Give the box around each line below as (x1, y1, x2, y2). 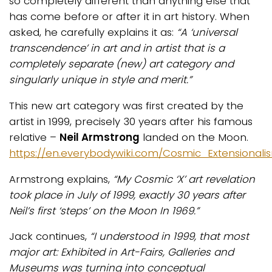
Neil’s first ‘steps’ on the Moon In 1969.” (9, 203, 199, 218)
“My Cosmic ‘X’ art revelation (113, 171, 255, 186)
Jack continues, (9, 229, 90, 244)
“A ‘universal (177, 25, 237, 40)
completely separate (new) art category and (9, 56, 234, 72)
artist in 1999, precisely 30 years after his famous (9, 114, 253, 129)
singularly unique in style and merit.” (9, 72, 192, 87)
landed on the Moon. (140, 129, 248, 144)
